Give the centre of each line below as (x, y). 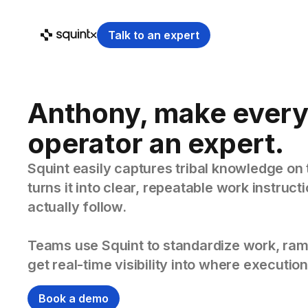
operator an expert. (156, 143)
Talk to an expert (154, 35)
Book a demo (74, 298)
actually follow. (77, 207)
